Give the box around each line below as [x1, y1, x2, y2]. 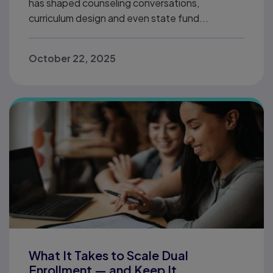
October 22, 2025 [29, 52, 116, 65]
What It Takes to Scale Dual [29, 247, 188, 263]
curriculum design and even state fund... [29, 12, 208, 24]
